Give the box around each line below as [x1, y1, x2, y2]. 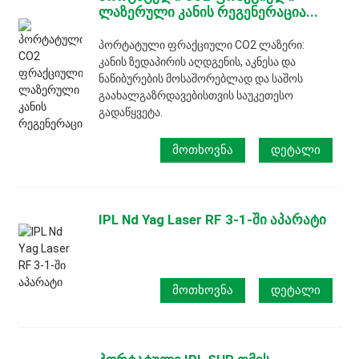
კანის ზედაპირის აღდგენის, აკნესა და [99, 55, 296, 69]
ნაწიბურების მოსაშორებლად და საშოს [99, 72, 304, 86]
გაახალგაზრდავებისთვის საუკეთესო [99, 89, 294, 103]
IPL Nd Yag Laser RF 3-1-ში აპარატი [99, 211, 327, 228]
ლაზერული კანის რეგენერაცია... [99, 4, 319, 21]
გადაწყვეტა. [99, 106, 163, 119]
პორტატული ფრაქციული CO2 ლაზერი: [99, 38, 305, 52]
